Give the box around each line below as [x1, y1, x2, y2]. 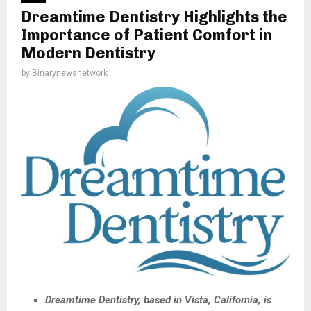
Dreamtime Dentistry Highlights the [21, 8, 287, 27]
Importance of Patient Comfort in [21, 26, 272, 45]
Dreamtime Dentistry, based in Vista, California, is [45, 293, 271, 306]
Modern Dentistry [21, 44, 155, 63]
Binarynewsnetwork [32, 68, 108, 78]
